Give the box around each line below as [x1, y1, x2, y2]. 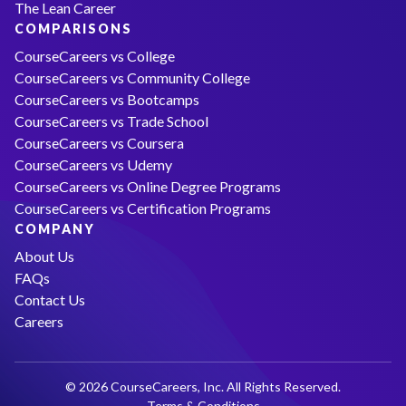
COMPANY [14, 220, 95, 237]
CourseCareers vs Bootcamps [14, 90, 199, 108]
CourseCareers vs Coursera [14, 133, 184, 151]
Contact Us [14, 290, 85, 308]
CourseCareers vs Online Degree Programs [14, 177, 281, 195]
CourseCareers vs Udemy [14, 155, 172, 173]
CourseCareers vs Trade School [14, 111, 208, 130]
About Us [14, 246, 74, 265]
